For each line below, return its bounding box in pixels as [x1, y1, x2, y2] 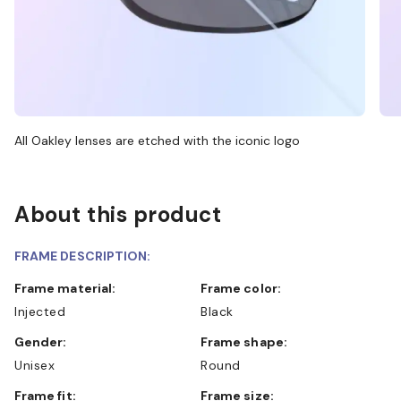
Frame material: [21, 279, 116, 296]
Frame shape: [208, 333, 287, 350]
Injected [14, 303, 65, 320]
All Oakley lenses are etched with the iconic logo [14, 132, 300, 149]
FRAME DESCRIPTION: [14, 247, 151, 264]
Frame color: [208, 279, 281, 296]
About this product [14, 200, 221, 228]
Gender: [24, 333, 67, 350]
